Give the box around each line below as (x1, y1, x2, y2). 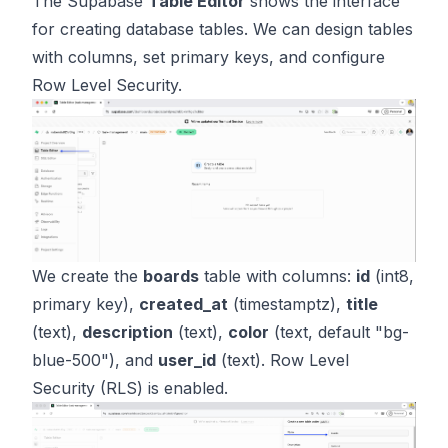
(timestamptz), (228, 294, 346, 315)
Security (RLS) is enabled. (32, 378, 228, 399)
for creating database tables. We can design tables (32, 19, 413, 40)
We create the (32, 266, 143, 287)
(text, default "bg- (269, 322, 409, 343)
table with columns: (199, 266, 356, 287)
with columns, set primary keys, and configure (32, 47, 385, 68)
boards (143, 266, 199, 287)
